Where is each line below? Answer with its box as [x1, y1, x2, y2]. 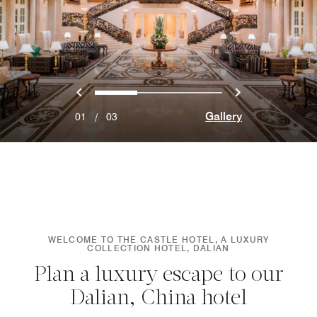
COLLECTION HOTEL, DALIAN [87, 243, 230, 253]
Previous [78, 81, 144, 102]
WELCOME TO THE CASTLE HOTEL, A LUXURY [47, 234, 270, 245]
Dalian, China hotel [70, 288, 247, 310]
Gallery [205, 110, 242, 123]
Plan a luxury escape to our [33, 265, 284, 287]
